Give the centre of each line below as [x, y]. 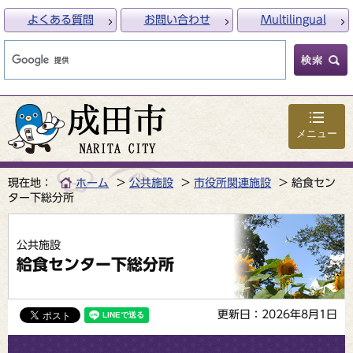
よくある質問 [60, 20]
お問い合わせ [177, 20]
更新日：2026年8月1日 [277, 314]
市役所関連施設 [232, 183]
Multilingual [293, 20]
